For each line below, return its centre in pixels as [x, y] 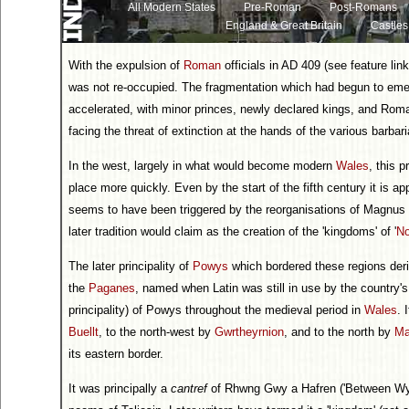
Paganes [112, 288]
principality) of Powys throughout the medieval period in [216, 310]
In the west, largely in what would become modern [202, 166]
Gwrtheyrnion [249, 332]
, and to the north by [339, 332]
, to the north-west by [157, 332]
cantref [189, 388]
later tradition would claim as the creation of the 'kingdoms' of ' [232, 231]
